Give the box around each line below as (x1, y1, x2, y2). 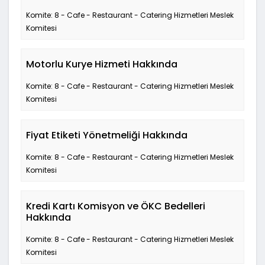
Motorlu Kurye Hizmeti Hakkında (26, 57, 177, 71)
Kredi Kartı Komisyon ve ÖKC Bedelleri (26, 199, 205, 213)
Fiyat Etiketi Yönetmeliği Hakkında (26, 128, 188, 142)
